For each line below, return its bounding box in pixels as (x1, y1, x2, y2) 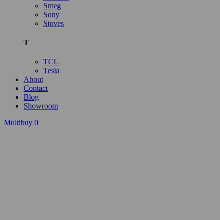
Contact (24, 84, 48, 93)
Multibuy (4, 118, 32, 127)
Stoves (43, 19, 64, 27)
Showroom (24, 102, 58, 110)
